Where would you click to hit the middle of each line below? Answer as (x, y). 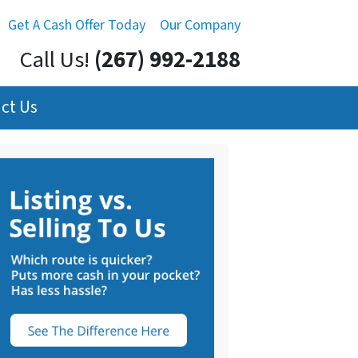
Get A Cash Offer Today (77, 25)
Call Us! (55, 60)
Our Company (200, 25)
